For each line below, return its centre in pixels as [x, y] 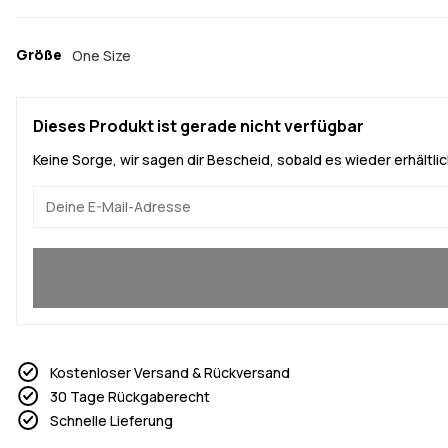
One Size [101, 55]
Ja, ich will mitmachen [114, 255]
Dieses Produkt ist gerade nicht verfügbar [198, 126]
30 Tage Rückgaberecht [130, 396]
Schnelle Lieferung [111, 420]
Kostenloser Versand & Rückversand [170, 372]
